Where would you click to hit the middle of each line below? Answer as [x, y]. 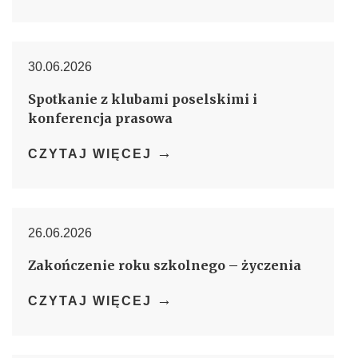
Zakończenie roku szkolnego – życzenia [165, 266]
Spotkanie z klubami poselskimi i [143, 99]
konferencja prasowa [100, 119]
